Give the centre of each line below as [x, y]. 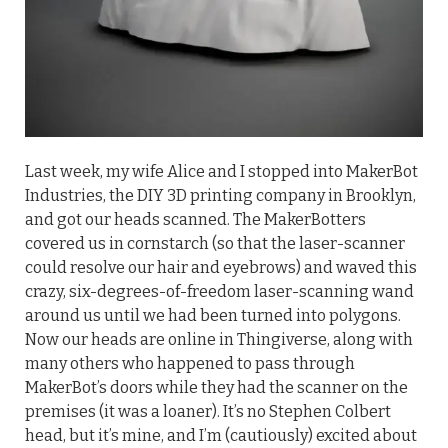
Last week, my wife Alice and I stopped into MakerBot [221, 172]
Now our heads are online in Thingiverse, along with [219, 340]
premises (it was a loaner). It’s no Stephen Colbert [208, 412]
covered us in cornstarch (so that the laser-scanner [215, 244]
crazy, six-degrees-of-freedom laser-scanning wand [219, 292]
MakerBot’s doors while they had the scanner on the [216, 388]
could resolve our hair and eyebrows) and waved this [221, 268]
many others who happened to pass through [190, 364]
